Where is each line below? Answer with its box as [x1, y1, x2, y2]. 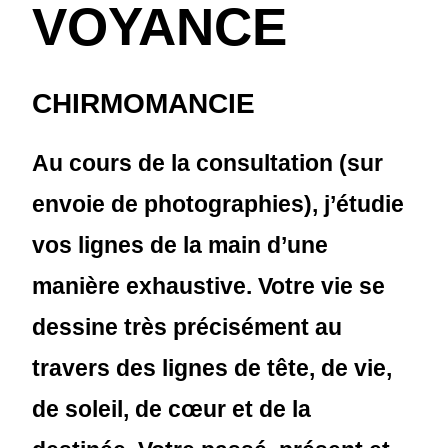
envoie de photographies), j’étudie [32, 191, 405, 217]
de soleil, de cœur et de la [32, 396, 312, 422]
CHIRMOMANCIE [32, 88, 256, 119]
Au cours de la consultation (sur [32, 150, 384, 176]
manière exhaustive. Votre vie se [32, 273, 386, 299]
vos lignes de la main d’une [32, 232, 329, 258]
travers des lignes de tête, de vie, [32, 355, 393, 381]
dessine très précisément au [32, 314, 343, 340]
